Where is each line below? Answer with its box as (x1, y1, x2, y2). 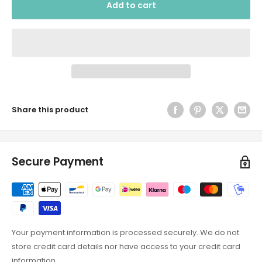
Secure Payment (12, 154, 104, 170)
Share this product (12, 104, 88, 116)
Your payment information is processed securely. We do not (12, 227, 239, 239)
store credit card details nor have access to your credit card (12, 241, 240, 253)
